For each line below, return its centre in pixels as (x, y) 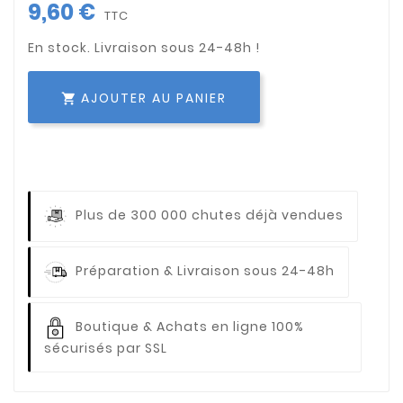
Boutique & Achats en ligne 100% (190, 326)
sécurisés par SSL (106, 348)
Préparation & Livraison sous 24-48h (205, 270)
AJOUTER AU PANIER (154, 98)
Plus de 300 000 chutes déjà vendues (210, 215)
